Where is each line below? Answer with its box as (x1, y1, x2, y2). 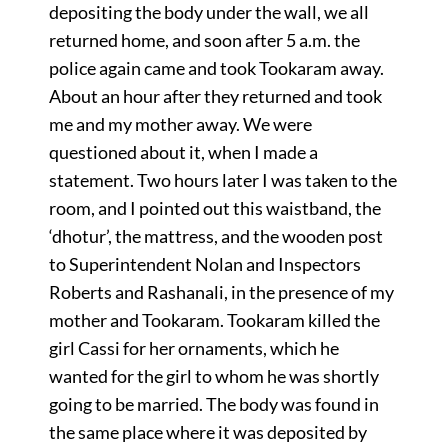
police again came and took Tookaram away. (48, 56, 384, 79)
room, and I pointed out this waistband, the (48, 196, 381, 219)
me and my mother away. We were (48, 112, 312, 135)
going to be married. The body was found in (48, 392, 379, 415)
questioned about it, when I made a (48, 140, 318, 163)
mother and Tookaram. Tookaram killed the (48, 308, 380, 331)
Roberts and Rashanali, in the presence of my (48, 280, 394, 303)
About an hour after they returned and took (48, 84, 382, 107)
